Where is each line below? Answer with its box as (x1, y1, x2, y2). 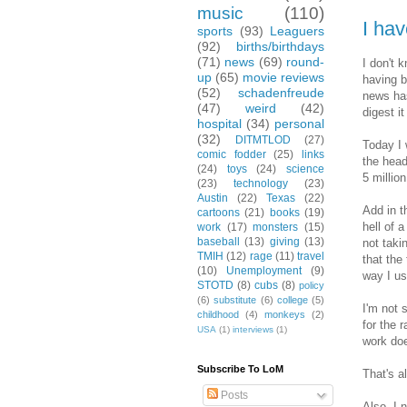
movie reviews (243, 70, 324, 85)
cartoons (197, 206, 240, 220)
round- (286, 55, 325, 70)
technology (233, 177, 288, 191)
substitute (213, 294, 257, 306)
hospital (197, 116, 242, 132)
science (286, 163, 325, 176)
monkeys (264, 309, 305, 321)
